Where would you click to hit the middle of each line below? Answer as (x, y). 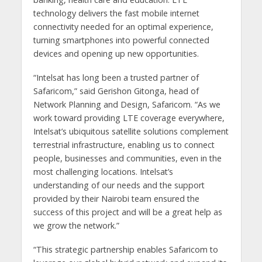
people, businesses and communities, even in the (127, 158)
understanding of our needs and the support (119, 185)
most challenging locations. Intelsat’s (103, 171)
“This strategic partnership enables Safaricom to (125, 249)
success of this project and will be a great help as (127, 212)
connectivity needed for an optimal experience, (123, 26)
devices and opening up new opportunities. (116, 53)
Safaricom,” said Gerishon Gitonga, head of (116, 91)
